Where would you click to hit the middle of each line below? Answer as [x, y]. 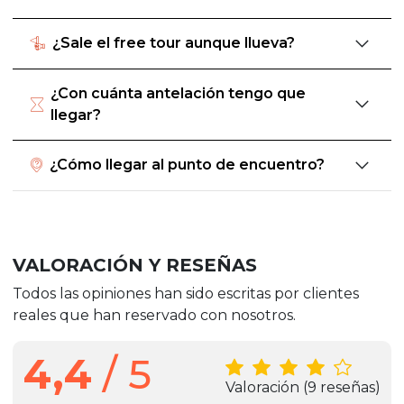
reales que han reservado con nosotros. [154, 315]
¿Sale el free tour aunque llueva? [174, 43]
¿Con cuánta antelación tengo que [178, 93]
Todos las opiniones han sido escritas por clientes [186, 293]
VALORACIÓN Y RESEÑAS [135, 265]
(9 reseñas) [342, 387]
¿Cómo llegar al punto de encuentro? [187, 165]
